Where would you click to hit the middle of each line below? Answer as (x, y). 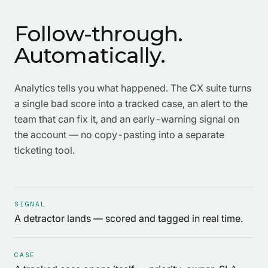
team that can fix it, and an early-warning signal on (127, 119)
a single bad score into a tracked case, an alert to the (131, 103)
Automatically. (90, 55)
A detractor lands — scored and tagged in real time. (129, 218)
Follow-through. (99, 33)
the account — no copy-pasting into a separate (119, 134)
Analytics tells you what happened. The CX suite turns (133, 88)
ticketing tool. (45, 150)
